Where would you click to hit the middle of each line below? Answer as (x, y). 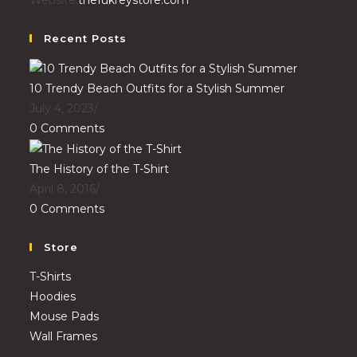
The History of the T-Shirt (100, 169)
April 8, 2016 (63, 188)
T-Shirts (51, 276)
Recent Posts (86, 38)
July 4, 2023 (62, 108)
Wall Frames (64, 336)
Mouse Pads (65, 316)
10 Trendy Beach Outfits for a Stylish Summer (157, 88)
